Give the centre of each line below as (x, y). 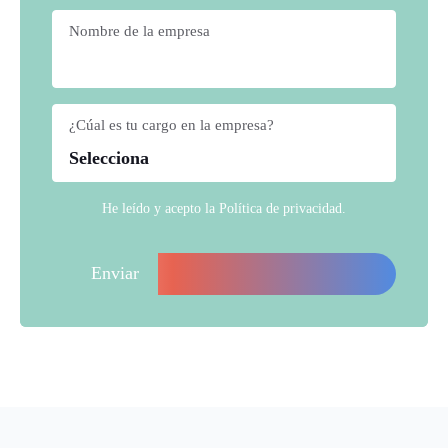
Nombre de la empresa (139, 31)
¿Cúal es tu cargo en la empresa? (171, 125)
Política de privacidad (280, 209)
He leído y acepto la (160, 209)
